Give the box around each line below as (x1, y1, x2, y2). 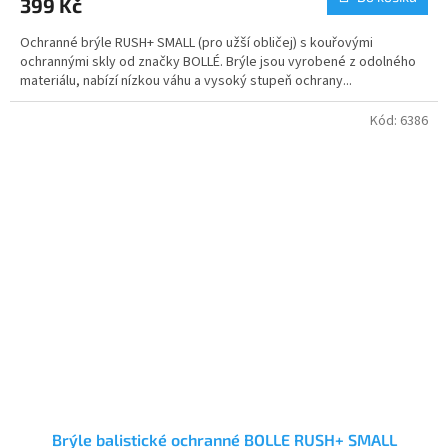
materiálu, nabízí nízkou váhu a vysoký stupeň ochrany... (20, 71, 352, 92)
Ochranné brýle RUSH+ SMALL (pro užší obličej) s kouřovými (20, 33, 373, 54)
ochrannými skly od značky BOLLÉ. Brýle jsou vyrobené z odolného (20, 52, 416, 73)
